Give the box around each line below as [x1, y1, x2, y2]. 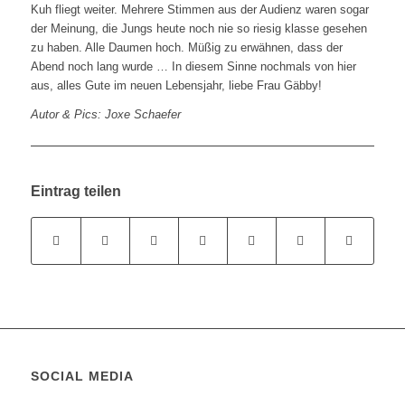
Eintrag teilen [30, 184, 121, 200]
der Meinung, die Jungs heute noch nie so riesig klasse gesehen [30, 22, 367, 36]
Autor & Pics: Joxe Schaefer [30, 108, 181, 122]
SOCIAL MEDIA [30, 369, 134, 384]
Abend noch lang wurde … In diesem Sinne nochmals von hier [30, 60, 356, 74]
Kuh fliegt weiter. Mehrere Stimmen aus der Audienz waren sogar [30, 3, 369, 17]
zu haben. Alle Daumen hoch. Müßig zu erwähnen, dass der [30, 41, 343, 55]
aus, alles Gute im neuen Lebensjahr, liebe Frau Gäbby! [30, 79, 322, 93]
